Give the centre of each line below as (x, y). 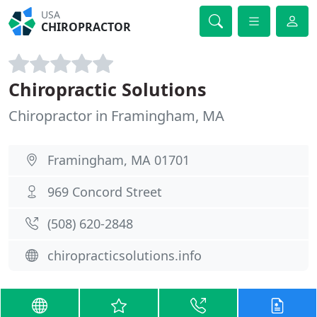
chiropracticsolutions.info (125, 255)
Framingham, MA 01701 (119, 160)
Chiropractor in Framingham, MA (116, 116)
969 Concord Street (105, 192)
